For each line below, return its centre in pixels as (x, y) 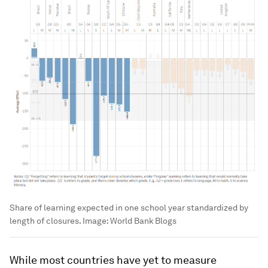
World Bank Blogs (143, 221)
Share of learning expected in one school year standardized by (129, 208)
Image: (95, 221)
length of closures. (45, 221)
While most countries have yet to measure (113, 260)
